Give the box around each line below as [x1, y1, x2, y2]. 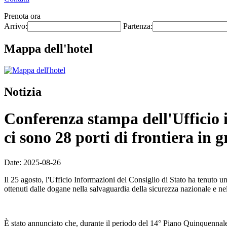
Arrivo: [4, 22, 27, 30]
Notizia [4, 85, 42, 98]
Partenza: [123, 22, 153, 30]
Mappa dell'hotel [4, 42, 93, 55]
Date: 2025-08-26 [4, 158, 61, 167]
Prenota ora [4, 12, 41, 20]
